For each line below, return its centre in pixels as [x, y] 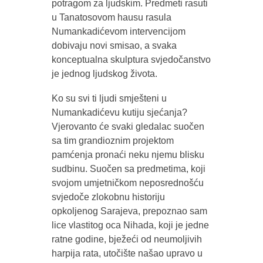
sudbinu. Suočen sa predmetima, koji [128, 168]
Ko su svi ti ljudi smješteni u [109, 98]
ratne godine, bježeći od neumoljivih [127, 239]
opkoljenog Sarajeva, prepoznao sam [129, 211]
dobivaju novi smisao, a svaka [114, 45]
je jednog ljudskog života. [104, 73]
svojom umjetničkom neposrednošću [127, 183]
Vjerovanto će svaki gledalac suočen [128, 126]
